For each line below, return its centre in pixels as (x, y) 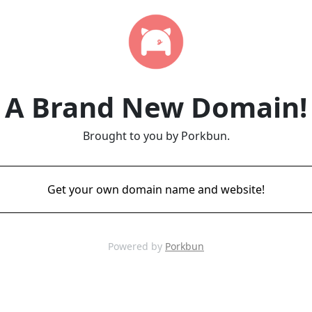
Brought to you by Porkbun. (156, 136)
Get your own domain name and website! (156, 189)
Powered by (136, 246)
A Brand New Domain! (156, 107)
